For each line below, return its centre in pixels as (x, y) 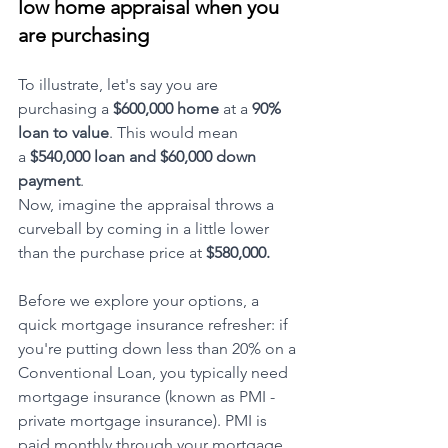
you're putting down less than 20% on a (159, 349)
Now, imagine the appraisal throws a (148, 205)
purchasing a (65, 109)
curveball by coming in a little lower (145, 229)
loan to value (63, 133)
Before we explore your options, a (140, 301)
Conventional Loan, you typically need (155, 373)
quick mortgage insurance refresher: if (155, 325)
